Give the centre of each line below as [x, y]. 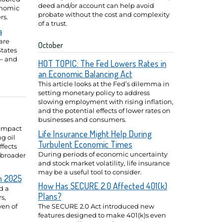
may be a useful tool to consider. [90, 172]
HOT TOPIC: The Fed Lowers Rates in [102, 63]
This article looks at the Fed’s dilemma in [104, 83]
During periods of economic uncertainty [103, 154]
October [50, 45]
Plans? [50, 196]
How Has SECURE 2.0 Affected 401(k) [103, 186]
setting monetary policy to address [94, 92]
